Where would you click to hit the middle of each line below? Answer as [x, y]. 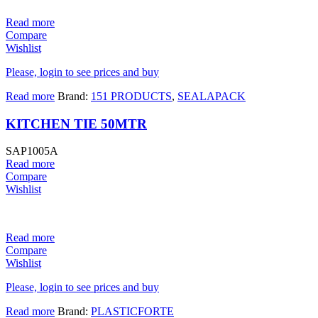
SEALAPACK [212, 96]
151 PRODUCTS [131, 96]
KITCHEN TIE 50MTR [76, 124]
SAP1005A [32, 151]
